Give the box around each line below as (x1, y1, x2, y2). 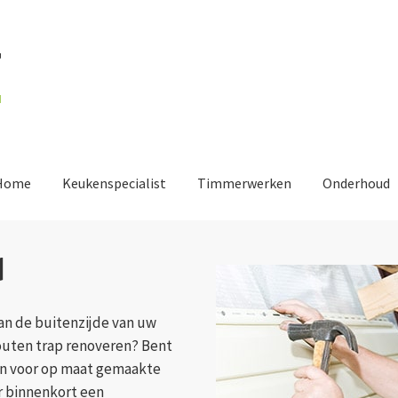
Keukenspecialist (62, 174, 166, 192)
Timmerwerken (197, 174, 291, 192)
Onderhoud (322, 174, 390, 192)
